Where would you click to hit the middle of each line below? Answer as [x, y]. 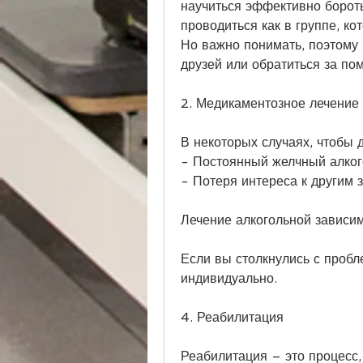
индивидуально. [229, 278]
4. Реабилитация [232, 317]
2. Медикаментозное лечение [270, 103]
